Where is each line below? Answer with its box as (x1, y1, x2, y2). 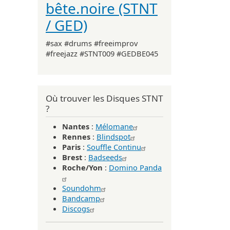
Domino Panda (109, 162, 162, 173)
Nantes (62, 121, 91, 132)
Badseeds (88, 152, 122, 163)
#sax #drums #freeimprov (46, 37, 138, 48)
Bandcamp (62, 193, 100, 204)
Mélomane (95, 121, 133, 132)
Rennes (62, 131, 92, 142)
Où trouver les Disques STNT (46, 92, 163, 104)
